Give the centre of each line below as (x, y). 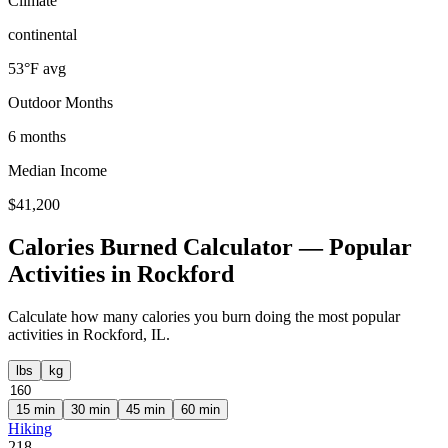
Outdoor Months (60, 102)
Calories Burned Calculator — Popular (210, 246)
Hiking (30, 428)
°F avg (45, 68)
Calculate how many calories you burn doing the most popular (204, 316)
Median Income (57, 170)
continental (42, 34)
